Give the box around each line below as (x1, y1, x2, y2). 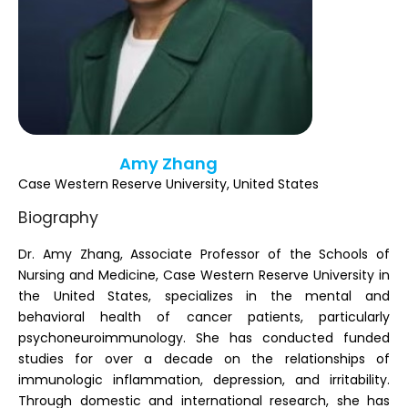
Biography (18, 207, 98, 229)
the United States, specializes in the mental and (18, 286, 390, 305)
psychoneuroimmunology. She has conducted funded (18, 328, 390, 347)
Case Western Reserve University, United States (18, 175, 319, 194)
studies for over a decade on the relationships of (18, 349, 390, 368)
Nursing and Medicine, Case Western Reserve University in (18, 265, 390, 284)
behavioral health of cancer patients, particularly (18, 307, 390, 326)
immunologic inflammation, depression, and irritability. (18, 370, 390, 389)
